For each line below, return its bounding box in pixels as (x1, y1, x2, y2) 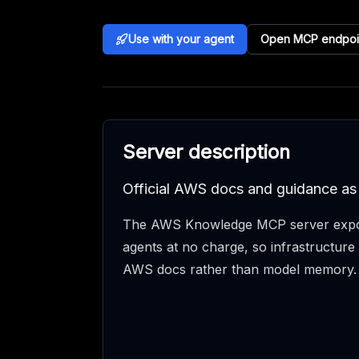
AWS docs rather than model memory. (123, 261, 357, 277)
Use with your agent (128, 32, 234, 46)
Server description (123, 140, 290, 163)
